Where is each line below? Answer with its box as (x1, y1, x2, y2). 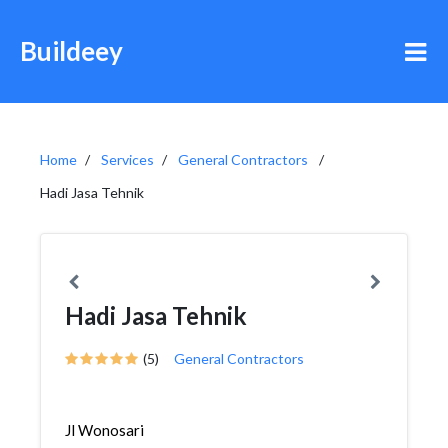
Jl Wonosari (65, 421, 144, 439)
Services (101, 151, 154, 168)
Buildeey (20, 35, 123, 67)
